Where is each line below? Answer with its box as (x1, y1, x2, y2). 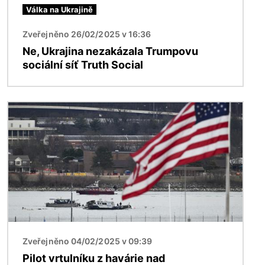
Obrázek (8, 103, 47, 115)
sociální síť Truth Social (22, 59, 143, 72)
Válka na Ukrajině (26, 5, 93, 15)
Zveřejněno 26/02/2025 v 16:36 (22, 29, 151, 40)
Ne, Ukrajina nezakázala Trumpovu (22, 45, 198, 58)
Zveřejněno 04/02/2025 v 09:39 (22, 235, 153, 246)
